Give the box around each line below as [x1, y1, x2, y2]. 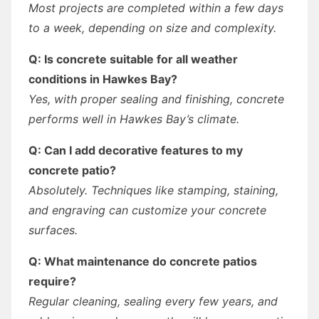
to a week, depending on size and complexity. [28, 20, 276, 35]
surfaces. [28, 222, 78, 237]
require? [28, 273, 76, 288]
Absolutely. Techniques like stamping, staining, [28, 182, 278, 197]
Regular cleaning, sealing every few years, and [28, 293, 278, 308]
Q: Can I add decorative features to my [28, 142, 243, 157]
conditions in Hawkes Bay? [28, 71, 177, 86]
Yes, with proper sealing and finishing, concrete [28, 91, 284, 106]
